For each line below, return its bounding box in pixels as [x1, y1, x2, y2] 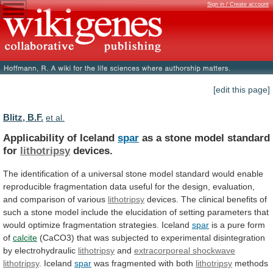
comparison [20, 194, 65, 204]
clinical [199, 194, 224, 204]
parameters [207, 207, 252, 217]
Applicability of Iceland [3, 131, 118, 144]
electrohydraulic [15, 245, 76, 255]
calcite [13, 232, 37, 243]
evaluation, [213, 181, 255, 191]
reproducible [3, 181, 51, 191]
